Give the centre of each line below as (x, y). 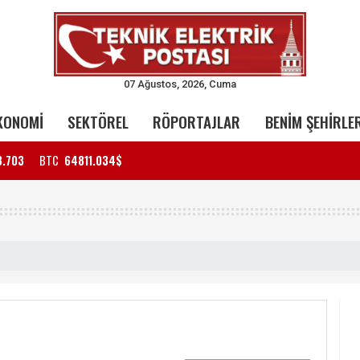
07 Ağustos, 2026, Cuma (180, 84)
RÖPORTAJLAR (197, 122)
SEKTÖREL (98, 122)
